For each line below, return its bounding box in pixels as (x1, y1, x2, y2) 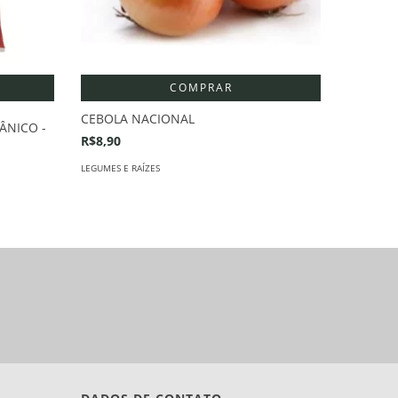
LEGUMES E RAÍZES (81, 161, 160, 174)
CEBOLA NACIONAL (81, 109, 195, 127)
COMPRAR (169, 79, 233, 95)
